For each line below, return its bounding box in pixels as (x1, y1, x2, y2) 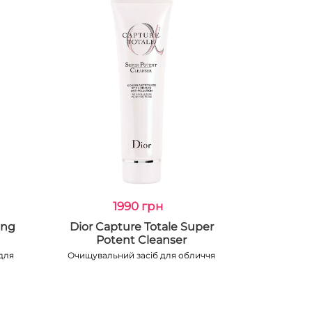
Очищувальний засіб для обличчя (68, 250, 216, 260)
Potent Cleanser (96, 233, 187, 247)
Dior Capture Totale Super (69, 220, 214, 233)
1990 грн (113, 199, 164, 213)
